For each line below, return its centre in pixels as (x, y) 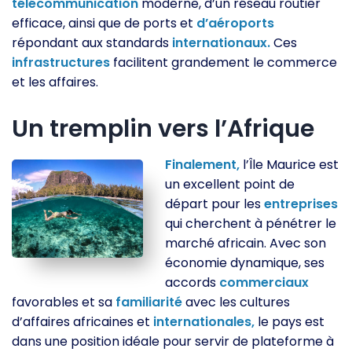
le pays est (290, 322)
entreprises (301, 204)
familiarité (149, 302)
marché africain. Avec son (246, 243)
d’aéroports (235, 23)
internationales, (204, 322)
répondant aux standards (92, 43)
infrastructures (61, 62)
